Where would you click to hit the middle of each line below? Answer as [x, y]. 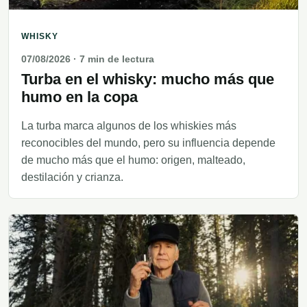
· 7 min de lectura [112, 59]
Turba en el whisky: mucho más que [148, 79]
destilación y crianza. [72, 177]
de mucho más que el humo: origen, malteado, [133, 160]
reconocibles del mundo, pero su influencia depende [148, 143]
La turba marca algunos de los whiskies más [129, 126]
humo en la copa [79, 97]
